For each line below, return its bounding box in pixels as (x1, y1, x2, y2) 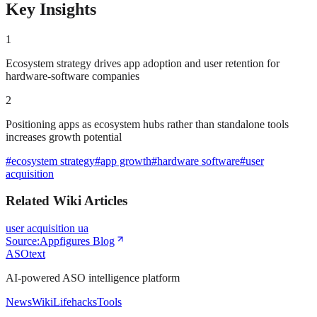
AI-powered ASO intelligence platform (6, 272, 180, 284)
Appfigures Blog (40, 235, 115, 248)
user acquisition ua (6, 222, 88, 235)
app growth (100, 154, 151, 167)
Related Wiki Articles (6, 193, 127, 209)
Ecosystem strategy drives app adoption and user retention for (6, 57, 279, 69)
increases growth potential (6, 130, 122, 143)
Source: (6, 235, 40, 248)
